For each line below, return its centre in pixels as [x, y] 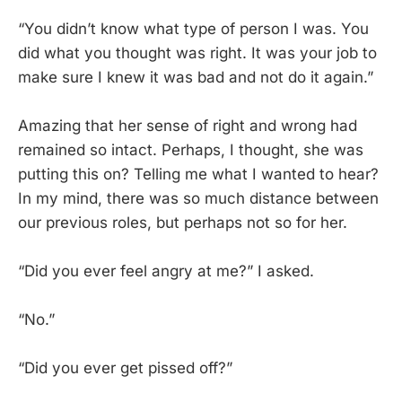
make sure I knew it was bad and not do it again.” [196, 77]
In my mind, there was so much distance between [198, 198]
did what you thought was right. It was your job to [197, 52]
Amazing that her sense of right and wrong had [188, 125]
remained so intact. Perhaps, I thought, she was [191, 149]
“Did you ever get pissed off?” [125, 368]
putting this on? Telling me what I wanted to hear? [198, 174]
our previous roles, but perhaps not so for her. [183, 222]
